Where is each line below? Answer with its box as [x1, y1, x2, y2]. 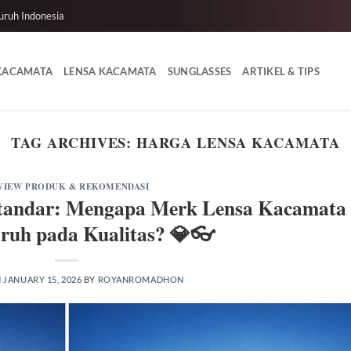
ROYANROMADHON [97, 273, 184, 284]
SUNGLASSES [167, 65, 232, 78]
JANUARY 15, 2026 [3, 273, 82, 284]
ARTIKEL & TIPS [242, 65, 320, 78]
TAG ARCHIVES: [11, 132, 137, 153]
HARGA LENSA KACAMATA [136, 132, 340, 153]
